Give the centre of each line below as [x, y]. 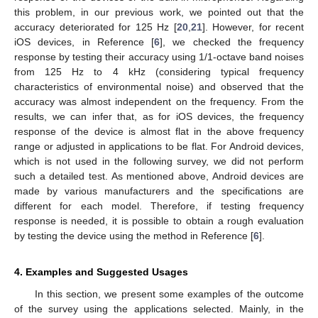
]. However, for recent [253, 27]
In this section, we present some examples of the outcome [169, 294]
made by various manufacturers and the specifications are [159, 191]
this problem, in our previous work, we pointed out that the [159, 12]
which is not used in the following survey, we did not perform [159, 161]
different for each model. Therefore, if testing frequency [159, 206]
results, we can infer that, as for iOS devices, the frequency [159, 117]
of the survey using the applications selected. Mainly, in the [159, 309]
